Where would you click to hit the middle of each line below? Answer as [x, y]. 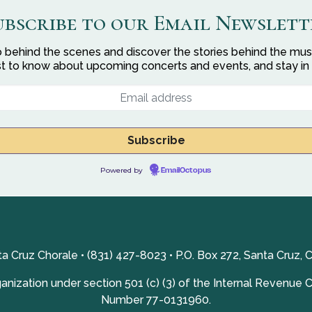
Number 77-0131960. [156, 300]
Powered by [123, 170]
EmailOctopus [186, 171]
